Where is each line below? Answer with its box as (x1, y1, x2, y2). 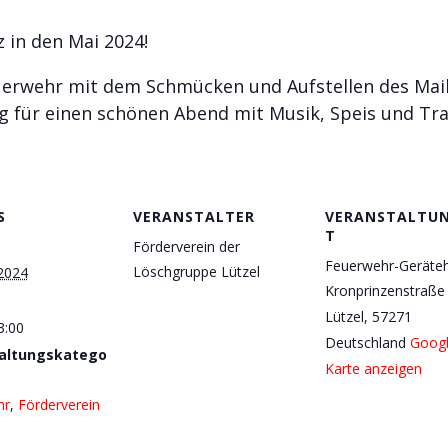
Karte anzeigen (324, 358, 422, 378)
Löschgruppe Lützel (132, 261, 260, 281)
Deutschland (324, 332, 406, 352)
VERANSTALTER (132, 206, 255, 226)
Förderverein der (132, 236, 240, 256)
